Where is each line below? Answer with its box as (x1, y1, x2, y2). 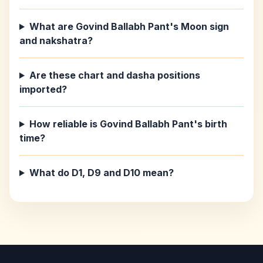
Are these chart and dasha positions (29, 69, 200, 81)
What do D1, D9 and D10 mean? (29, 167, 174, 178)
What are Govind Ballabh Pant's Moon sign (29, 21, 229, 32)
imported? (19, 83, 67, 95)
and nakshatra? (19, 35, 93, 46)
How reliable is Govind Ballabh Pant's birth (29, 118, 227, 130)
